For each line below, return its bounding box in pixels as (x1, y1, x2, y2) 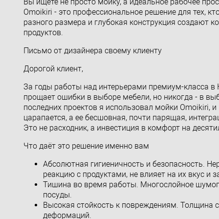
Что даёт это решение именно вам (23, 141, 149, 151)
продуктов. (23, 27, 63, 37)
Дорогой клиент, (23, 64, 83, 73)
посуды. (43, 190, 72, 199)
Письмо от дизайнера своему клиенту (23, 45, 162, 55)
